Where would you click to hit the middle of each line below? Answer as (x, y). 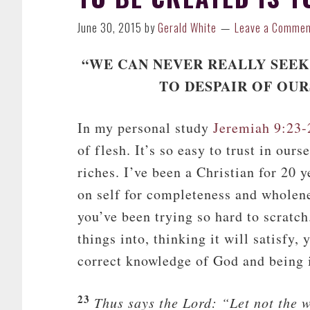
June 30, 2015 (110, 28)
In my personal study (145, 128)
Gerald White (187, 28)
